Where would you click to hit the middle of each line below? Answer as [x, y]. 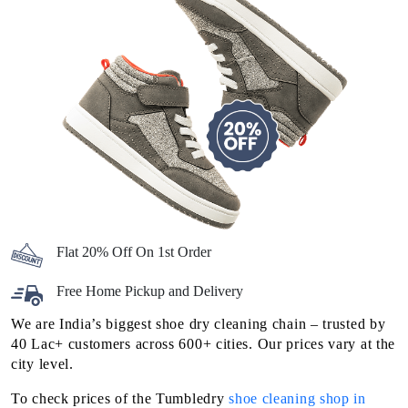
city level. [42, 364]
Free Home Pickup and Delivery [150, 291]
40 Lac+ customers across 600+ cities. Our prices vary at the [204, 344]
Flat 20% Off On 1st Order [134, 252]
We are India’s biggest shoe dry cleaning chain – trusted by [199, 324]
